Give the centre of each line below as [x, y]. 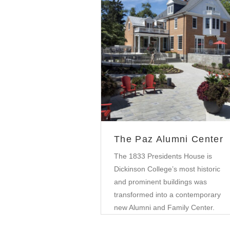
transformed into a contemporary [167, 195]
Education [174, 55]
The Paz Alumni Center [169, 139]
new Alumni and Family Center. [164, 208]
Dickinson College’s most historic [167, 169]
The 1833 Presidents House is [163, 156]
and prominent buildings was [160, 182]
